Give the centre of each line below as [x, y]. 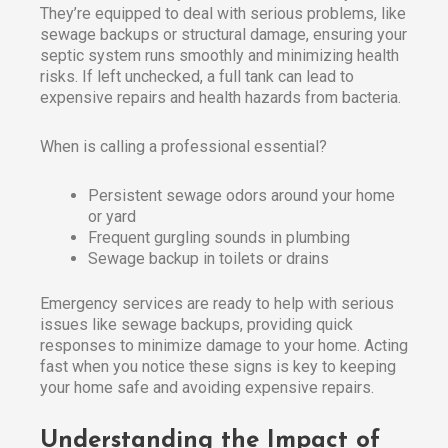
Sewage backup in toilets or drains [208, 259]
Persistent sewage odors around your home [241, 196]
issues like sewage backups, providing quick [196, 325]
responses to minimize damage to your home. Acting [224, 346]
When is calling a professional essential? [183, 147]
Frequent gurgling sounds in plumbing [219, 238]
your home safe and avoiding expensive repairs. [207, 388]
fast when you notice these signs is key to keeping [218, 367]
